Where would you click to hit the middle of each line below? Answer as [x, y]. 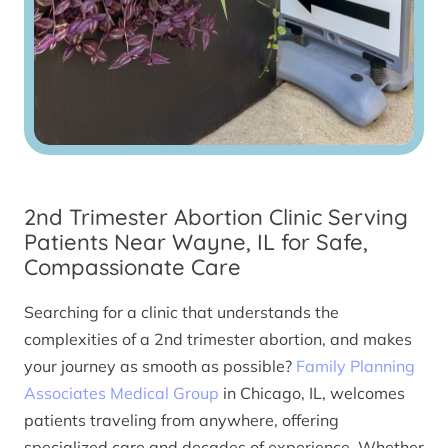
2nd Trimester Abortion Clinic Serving [216, 217]
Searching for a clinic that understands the [181, 311]
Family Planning [355, 365]
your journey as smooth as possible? [160, 365]
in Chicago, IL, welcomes [312, 392]
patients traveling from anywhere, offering [181, 419]
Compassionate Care [132, 267]
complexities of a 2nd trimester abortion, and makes [218, 338]
